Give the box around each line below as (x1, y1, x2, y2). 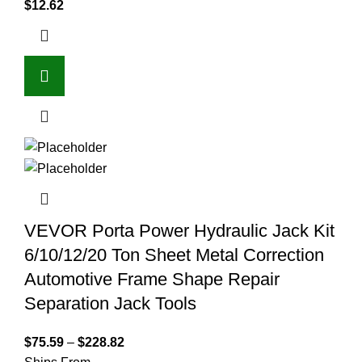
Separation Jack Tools (24, 293, 196, 314)
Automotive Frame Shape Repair (24, 269, 280, 290)
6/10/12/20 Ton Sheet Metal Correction (24, 245, 324, 266)
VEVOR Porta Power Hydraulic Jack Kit (24, 221, 335, 242)
